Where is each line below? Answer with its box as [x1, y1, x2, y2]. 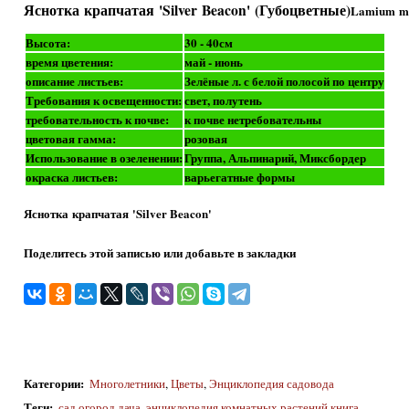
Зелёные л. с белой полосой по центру [184, 71, 384, 89]
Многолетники [89, 374, 165, 392]
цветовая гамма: [25, 129, 116, 147]
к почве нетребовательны [184, 110, 321, 128]
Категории [23, 373, 80, 392]
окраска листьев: [25, 167, 118, 185]
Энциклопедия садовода [208, 374, 334, 392]
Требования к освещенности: [25, 90, 182, 109]
